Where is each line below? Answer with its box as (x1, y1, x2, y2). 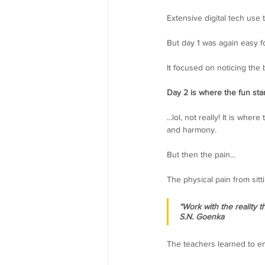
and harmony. (167, 124, 216, 134)
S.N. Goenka (179, 211, 224, 221)
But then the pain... (167, 149, 235, 159)
